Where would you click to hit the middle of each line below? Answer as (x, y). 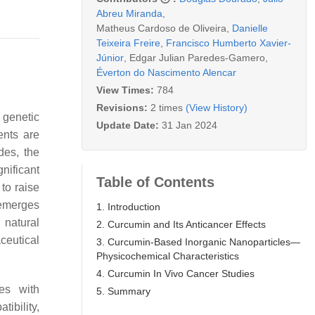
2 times (167, 107)
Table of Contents (155, 182)
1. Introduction (128, 206)
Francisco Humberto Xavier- (229, 43)
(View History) (217, 107)
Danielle (250, 28)
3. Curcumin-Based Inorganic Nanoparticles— (198, 242)
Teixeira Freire (128, 43)
